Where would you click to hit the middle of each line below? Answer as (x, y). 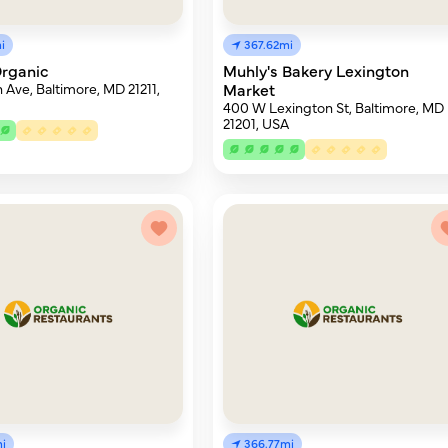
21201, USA (256, 123)
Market (249, 89)
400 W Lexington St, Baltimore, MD (334, 107)
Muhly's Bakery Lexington (316, 70)
